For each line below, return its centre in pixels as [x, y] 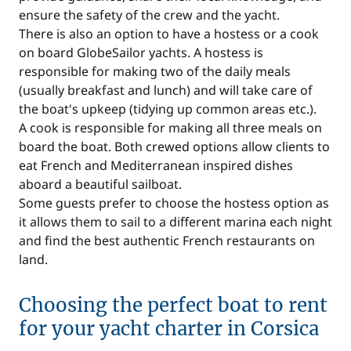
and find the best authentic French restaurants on [167, 241]
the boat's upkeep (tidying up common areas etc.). [168, 109]
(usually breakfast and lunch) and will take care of [166, 90]
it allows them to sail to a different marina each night [175, 222]
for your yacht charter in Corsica [169, 329]
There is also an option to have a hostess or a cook [169, 34]
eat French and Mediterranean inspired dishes [156, 165]
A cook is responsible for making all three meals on [170, 128]
